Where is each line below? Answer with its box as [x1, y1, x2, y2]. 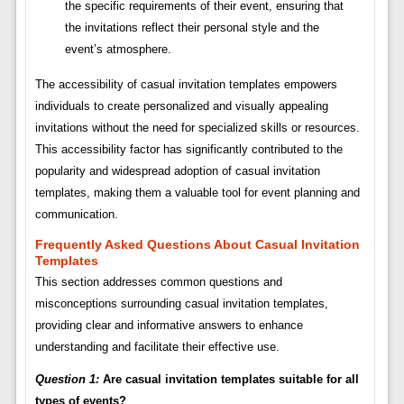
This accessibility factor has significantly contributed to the [34, 142, 343, 157]
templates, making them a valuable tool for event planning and [34, 186, 360, 200]
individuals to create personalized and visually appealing [34, 99, 328, 114]
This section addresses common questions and [34, 275, 282, 289]
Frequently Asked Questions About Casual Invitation [34, 237, 360, 252]
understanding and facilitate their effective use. [34, 340, 280, 354]
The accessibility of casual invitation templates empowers [34, 78, 337, 92]
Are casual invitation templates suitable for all [98, 372, 359, 387]
